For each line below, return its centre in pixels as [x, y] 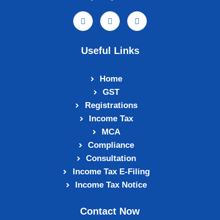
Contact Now [110, 211]
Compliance [111, 145]
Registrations [111, 105]
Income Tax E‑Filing [111, 172]
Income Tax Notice [111, 185]
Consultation [111, 158]
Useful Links [110, 51]
